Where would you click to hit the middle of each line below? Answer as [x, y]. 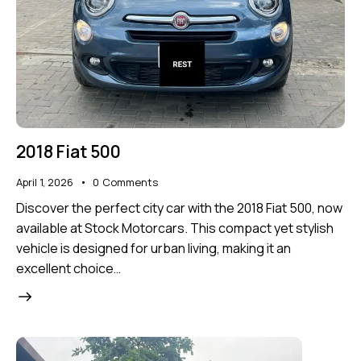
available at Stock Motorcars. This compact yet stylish [175, 228]
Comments [130, 183]
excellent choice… [68, 268]
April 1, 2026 [45, 183]
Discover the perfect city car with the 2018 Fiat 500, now [179, 207]
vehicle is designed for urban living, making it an [154, 248]
